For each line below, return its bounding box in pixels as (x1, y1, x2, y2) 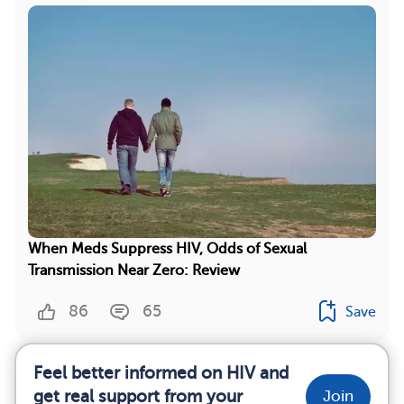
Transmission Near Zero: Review (28, 262, 240, 279)
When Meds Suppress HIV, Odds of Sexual (28, 240, 307, 257)
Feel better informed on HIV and (33, 363, 289, 382)
